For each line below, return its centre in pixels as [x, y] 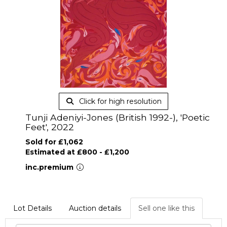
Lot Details [32, 208]
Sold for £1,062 [54, 142]
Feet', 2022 [50, 127]
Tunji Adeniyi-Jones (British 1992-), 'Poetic [118, 117]
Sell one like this [166, 208]
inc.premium [50, 167]
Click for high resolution [119, 101]
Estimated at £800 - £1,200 [77, 152]
